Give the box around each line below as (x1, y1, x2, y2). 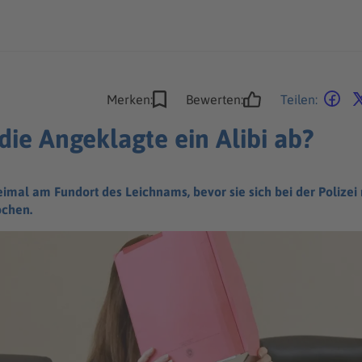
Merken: (107, 92, 153, 107)
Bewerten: (186, 92, 243, 107)
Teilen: (280, 92, 318, 107)
